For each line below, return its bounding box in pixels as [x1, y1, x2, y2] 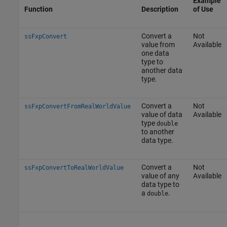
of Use [193, 5, 213, 13]
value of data [141, 110, 182, 119]
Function [24, 5, 53, 13]
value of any [141, 171, 179, 180]
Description [141, 5, 178, 13]
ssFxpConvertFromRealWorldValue [24, 102, 131, 110]
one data [141, 49, 169, 57]
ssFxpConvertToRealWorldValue [24, 164, 124, 171]
